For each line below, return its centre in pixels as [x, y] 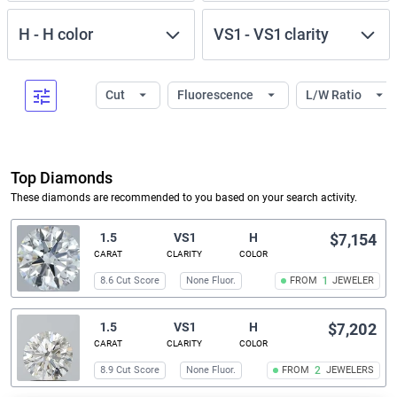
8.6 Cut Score [130, 281]
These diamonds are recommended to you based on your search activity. [184, 198]
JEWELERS [350, 370]
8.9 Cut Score [130, 370]
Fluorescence [217, 95]
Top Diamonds [62, 178]
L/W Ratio [335, 95]
